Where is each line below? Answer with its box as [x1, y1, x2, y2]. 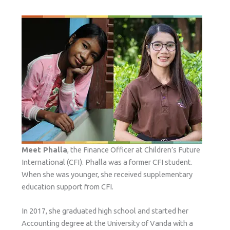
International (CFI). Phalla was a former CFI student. [21, 157, 193, 166]
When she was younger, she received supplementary [21, 169, 193, 179]
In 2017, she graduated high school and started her [21, 206, 188, 215]
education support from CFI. [21, 182, 115, 191]
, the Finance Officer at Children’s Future [67, 145, 200, 154]
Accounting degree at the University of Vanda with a [21, 218, 193, 227]
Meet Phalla [21, 145, 67, 154]
